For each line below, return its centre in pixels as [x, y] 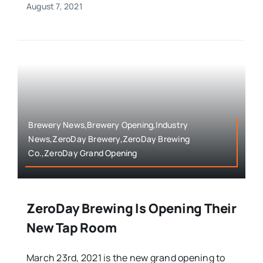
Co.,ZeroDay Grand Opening [83, 153]
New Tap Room [71, 228]
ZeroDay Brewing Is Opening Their [131, 209]
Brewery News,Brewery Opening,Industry [108, 125]
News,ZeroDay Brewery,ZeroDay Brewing [109, 139]
